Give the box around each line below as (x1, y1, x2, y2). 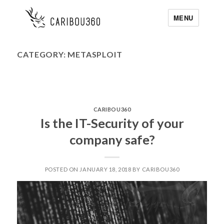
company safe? (69, 132, 155, 147)
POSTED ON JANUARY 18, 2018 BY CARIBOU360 (44, 166, 179, 173)
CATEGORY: (17, 49, 68, 59)
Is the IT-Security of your (40, 115, 184, 131)
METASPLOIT (67, 49, 122, 59)
